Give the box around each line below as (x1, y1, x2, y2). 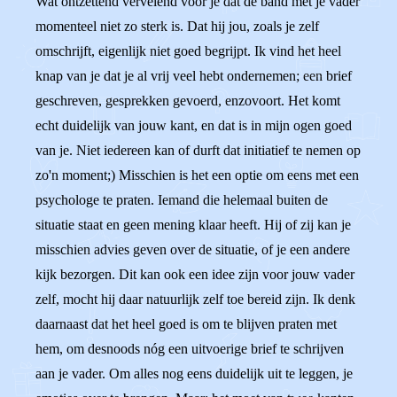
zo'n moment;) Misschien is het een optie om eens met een (35, 167, 359, 183)
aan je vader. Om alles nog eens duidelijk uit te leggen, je (35, 366, 353, 381)
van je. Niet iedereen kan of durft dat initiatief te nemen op (35, 143, 361, 158)
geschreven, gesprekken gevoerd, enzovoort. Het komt (35, 93, 340, 108)
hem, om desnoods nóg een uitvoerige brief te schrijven (35, 341, 344, 356)
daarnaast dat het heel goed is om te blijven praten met (35, 316, 337, 331)
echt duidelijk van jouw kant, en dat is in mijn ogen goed (35, 118, 352, 133)
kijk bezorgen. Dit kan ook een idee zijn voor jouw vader (35, 267, 354, 282)
